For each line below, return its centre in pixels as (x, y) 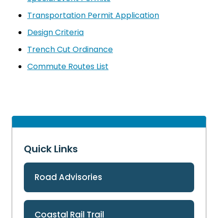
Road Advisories (69, 177)
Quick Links (51, 149)
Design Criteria (55, 32)
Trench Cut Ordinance (70, 49)
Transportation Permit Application (93, 15)
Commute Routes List (68, 66)
